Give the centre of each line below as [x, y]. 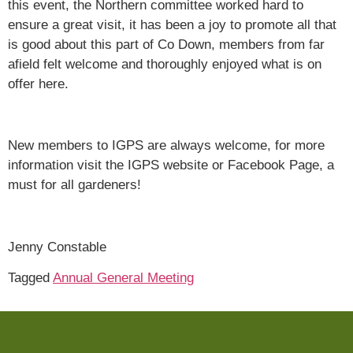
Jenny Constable [57, 247]
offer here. [38, 84]
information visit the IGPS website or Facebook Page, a [171, 165]
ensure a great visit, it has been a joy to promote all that [172, 24]
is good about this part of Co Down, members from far [166, 44]
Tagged [30, 278]
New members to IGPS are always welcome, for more [166, 146]
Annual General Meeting [123, 278]
